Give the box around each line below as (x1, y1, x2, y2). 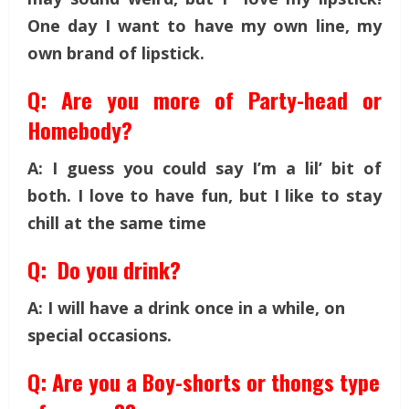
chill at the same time (27, 211, 206, 234)
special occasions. (27, 323, 172, 346)
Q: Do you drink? (27, 252, 181, 286)
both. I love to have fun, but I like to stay (27, 184, 382, 206)
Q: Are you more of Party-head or (27, 82, 382, 116)
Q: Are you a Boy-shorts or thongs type (27, 364, 380, 398)
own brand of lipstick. (27, 41, 204, 64)
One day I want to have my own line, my (27, 14, 382, 37)
